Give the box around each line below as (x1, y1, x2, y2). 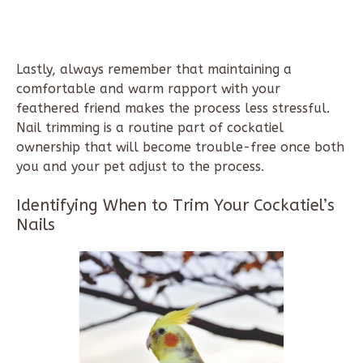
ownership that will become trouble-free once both (16, 139, 344, 156)
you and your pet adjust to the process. (16, 159, 264, 175)
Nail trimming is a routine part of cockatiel (16, 120, 284, 136)
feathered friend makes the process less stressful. (16, 100, 330, 117)
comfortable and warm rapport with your (16, 81, 280, 97)
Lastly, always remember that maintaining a (16, 62, 292, 78)
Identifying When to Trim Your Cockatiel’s (16, 196, 335, 216)
